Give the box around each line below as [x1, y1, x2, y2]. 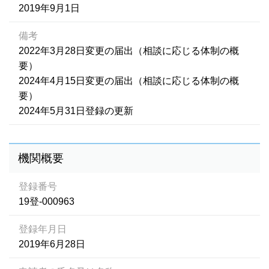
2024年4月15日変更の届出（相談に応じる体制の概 [19, 76, 239, 86]
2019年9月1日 [19, 3, 80, 13]
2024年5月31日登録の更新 [19, 106, 133, 116]
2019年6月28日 [19, 239, 85, 249]
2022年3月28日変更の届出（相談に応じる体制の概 [19, 46, 239, 56]
